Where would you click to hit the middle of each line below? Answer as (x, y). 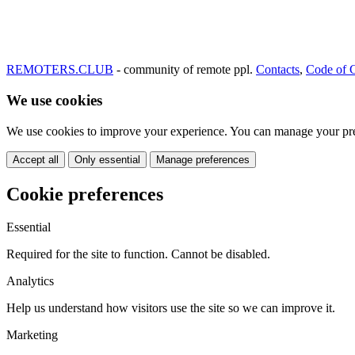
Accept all (36, 159)
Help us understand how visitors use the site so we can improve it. (171, 308)
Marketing (32, 335)
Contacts (278, 70)
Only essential (107, 159)
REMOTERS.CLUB (60, 70)
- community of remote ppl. (185, 70)
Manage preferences (203, 159)
